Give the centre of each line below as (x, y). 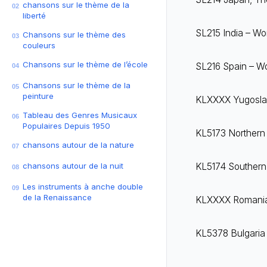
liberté (34, 16)
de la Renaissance (57, 198)
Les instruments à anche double (83, 187)
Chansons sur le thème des (74, 35)
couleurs (39, 46)
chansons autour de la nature (78, 145)
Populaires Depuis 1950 (66, 126)
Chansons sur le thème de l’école (85, 65)
